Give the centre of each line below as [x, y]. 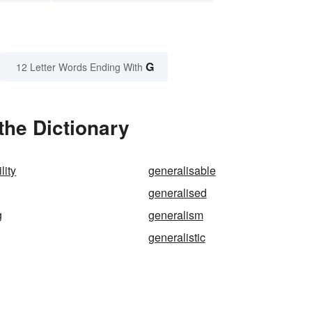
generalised [177, 193]
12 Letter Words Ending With [79, 67]
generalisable [182, 171]
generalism [175, 215]
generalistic [177, 237]
